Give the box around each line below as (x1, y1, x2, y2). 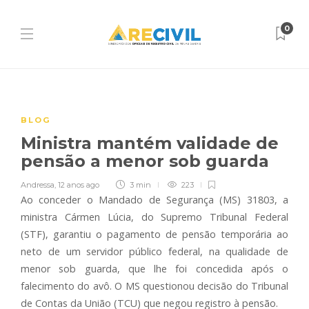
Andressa (21, 180, 54, 190)
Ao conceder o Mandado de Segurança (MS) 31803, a (21, 193, 288, 206)
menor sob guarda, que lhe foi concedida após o (21, 262, 288, 275)
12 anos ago (58, 180, 99, 190)
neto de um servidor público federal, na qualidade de (21, 245, 288, 258)
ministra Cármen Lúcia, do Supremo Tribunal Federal (21, 210, 288, 223)
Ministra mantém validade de (21, 133, 279, 153)
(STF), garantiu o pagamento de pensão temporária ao (21, 228, 288, 241)
